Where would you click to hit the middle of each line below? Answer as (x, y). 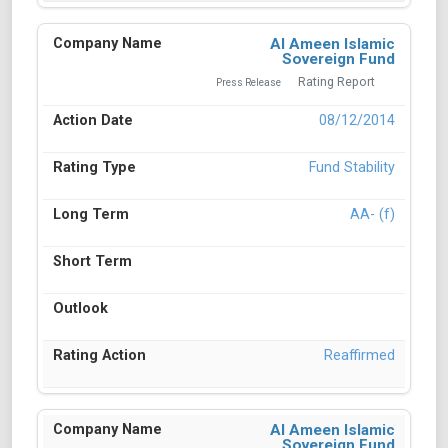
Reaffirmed (359, 356)
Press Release (248, 83)
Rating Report (336, 82)
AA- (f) (372, 215)
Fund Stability (352, 168)
